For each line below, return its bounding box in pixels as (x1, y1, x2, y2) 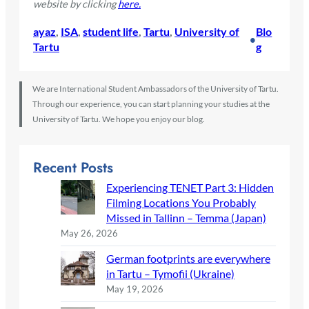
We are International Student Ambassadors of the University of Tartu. (32, 83, 279, 94)
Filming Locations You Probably (106, 196, 256, 210)
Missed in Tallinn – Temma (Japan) (106, 211, 266, 225)
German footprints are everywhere (106, 252, 270, 266)
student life (83, 25, 139, 39)
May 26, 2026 (61, 228, 118, 239)
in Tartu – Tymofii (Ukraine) (106, 267, 235, 281)
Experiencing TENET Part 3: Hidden (106, 181, 274, 195)
